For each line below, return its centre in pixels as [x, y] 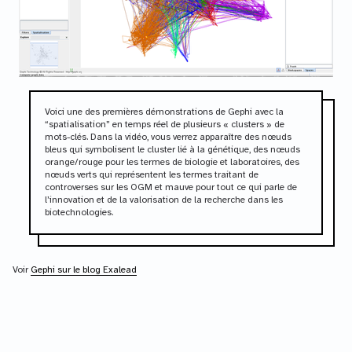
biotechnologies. [79, 213]
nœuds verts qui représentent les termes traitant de [151, 175]
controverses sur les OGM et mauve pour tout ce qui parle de [170, 188]
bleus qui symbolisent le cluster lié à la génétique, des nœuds [172, 150]
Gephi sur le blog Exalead [84, 270]
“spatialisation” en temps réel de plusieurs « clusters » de [164, 125]
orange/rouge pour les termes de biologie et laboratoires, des [172, 163]
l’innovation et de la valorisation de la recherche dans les [163, 200]
